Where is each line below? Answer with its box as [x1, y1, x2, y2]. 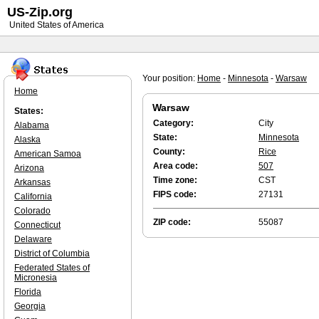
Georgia [14, 301, 46, 311]
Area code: [153, 161, 198, 171]
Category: [153, 118, 194, 128]
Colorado [14, 206, 51, 216]
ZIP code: [153, 217, 191, 227]
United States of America [7, 20, 104, 30]
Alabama [14, 120, 49, 130]
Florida [14, 287, 41, 297]
